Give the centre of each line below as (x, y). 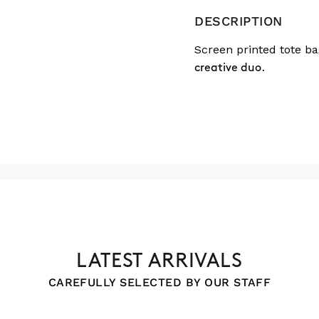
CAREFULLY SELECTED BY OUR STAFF (159, 282)
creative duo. (230, 68)
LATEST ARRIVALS (159, 261)
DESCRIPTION (239, 21)
